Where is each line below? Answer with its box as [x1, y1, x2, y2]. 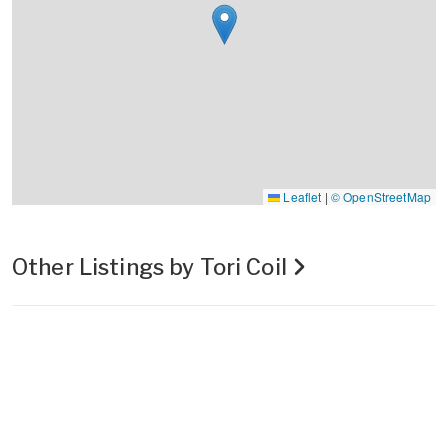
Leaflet [280, 187, 322, 205]
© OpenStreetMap [330, 187, 431, 205]
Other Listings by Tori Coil [12, 253, 292, 280]
